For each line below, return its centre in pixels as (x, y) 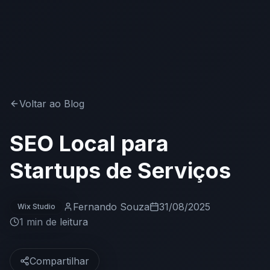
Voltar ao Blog (52, 103)
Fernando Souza (111, 206)
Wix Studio (36, 206)
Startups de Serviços (120, 170)
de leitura (65, 221)
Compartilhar (59, 261)
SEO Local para (89, 143)
